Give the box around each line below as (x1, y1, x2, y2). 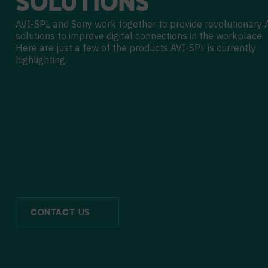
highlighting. (16, 54, 67, 66)
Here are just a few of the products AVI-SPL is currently (16, 42, 256, 54)
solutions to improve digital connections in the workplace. (16, 30, 264, 42)
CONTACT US (31, 208, 90, 218)
